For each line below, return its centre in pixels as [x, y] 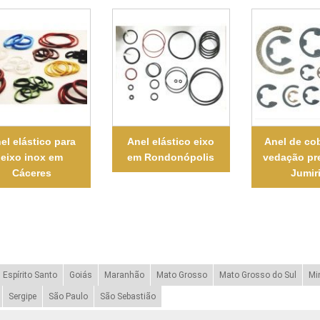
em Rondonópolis [171, 157]
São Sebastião [127, 296]
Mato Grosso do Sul [257, 275]
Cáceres [31, 172]
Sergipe [22, 296]
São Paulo [68, 296]
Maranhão [124, 275]
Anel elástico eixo [171, 141]
